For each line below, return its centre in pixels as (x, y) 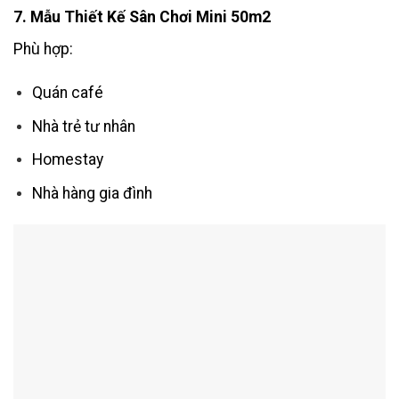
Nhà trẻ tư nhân (83, 126)
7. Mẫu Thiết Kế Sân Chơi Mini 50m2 (142, 17)
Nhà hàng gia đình (92, 193)
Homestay (67, 160)
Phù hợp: (43, 49)
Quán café (67, 93)
